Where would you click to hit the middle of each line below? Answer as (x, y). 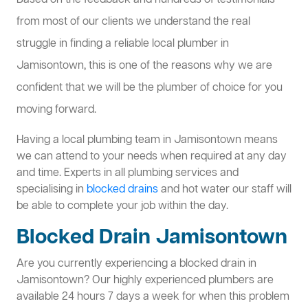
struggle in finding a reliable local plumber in (123, 44)
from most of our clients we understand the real (133, 22)
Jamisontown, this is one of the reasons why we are (144, 66)
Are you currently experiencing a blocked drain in (136, 264)
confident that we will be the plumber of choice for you (150, 88)
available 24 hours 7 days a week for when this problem (153, 297)
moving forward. (56, 110)
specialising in (52, 190)
